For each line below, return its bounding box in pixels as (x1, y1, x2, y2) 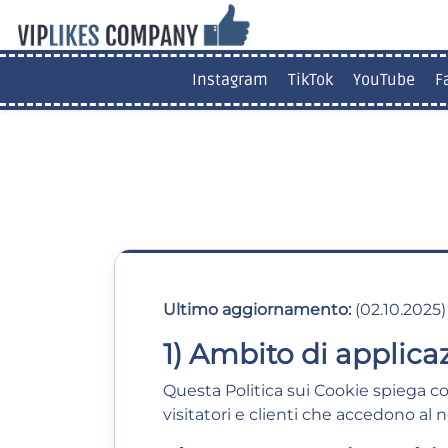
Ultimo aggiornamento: (163, 300, 351, 319)
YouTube (352, 70, 415, 90)
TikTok (287, 70, 333, 90)
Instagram (191, 70, 268, 90)
